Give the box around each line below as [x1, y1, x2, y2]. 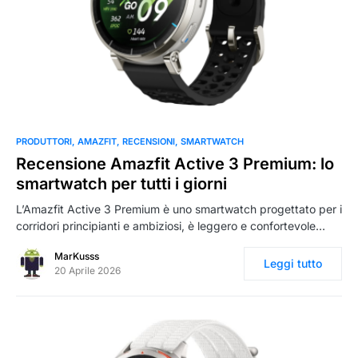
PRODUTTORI [16, 135, 72, 147]
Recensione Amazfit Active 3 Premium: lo [16, 153, 334, 173]
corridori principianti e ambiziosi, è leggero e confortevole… [16, 218, 325, 233]
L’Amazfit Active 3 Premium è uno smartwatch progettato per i [16, 201, 342, 216]
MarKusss [54, 249, 99, 262]
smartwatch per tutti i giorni [16, 173, 227, 193]
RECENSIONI [122, 135, 175, 147]
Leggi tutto [264, 256, 322, 270]
